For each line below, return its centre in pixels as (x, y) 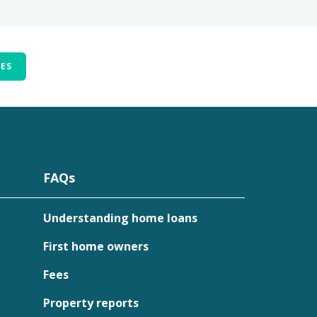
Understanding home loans (120, 218)
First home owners (96, 246)
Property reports (91, 303)
